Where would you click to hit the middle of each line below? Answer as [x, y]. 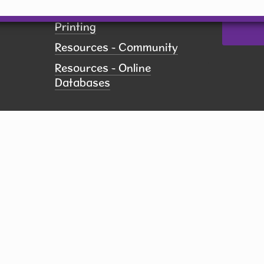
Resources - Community [117, 47]
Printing [76, 27]
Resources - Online [103, 68]
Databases [83, 83]
